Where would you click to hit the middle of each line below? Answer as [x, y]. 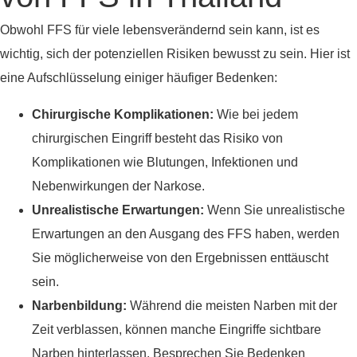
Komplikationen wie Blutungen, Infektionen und [165, 163]
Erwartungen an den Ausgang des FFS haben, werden [186, 234]
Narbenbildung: [79, 306]
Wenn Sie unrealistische [275, 210]
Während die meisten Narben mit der [232, 306]
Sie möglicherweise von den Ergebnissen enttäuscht [180, 258]
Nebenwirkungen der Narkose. [118, 186]
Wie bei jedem [256, 115]
